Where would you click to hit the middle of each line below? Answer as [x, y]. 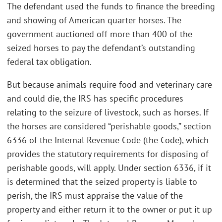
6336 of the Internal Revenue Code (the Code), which [108, 140]
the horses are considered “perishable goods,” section [109, 126]
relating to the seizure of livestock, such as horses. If [108, 112]
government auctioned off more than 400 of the [100, 34]
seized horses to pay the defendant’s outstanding [101, 48]
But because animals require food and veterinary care [110, 84]
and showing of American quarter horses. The [94, 20]
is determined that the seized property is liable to [102, 181]
